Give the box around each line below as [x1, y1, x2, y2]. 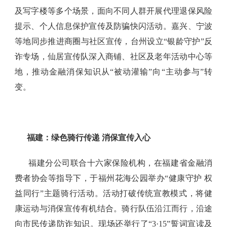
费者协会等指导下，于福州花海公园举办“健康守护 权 [14, 174, 213, 183]
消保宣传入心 [99, 133, 150, 142]
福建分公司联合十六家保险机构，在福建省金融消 [28, 159, 213, 168]
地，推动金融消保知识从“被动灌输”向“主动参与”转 [14, 67, 213, 77]
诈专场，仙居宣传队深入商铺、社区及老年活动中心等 [14, 52, 213, 61]
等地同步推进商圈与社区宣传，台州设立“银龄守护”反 [14, 37, 213, 46]
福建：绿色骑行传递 [26, 133, 100, 142]
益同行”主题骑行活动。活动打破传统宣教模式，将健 [14, 189, 213, 198]
